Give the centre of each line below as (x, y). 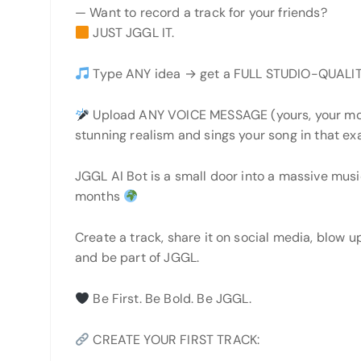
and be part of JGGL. (137, 257)
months (100, 196)
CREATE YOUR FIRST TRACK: (176, 340)
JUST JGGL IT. (132, 33)
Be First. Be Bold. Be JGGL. (170, 299)
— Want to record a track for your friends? (201, 12)
